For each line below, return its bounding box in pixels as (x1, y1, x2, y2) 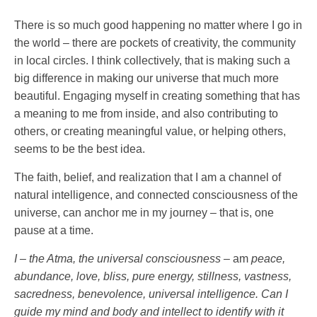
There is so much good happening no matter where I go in (14, 18, 302, 31)
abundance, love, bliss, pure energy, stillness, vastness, (14, 270, 292, 282)
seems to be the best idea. (14, 142, 145, 155)
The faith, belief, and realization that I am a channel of (14, 171, 281, 183)
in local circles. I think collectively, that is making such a (14, 54, 290, 67)
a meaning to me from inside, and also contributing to (14, 107, 278, 120)
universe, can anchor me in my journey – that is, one (14, 206, 274, 219)
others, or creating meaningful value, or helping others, (14, 125, 286, 137)
